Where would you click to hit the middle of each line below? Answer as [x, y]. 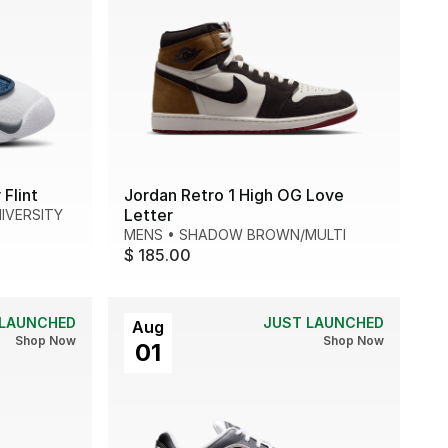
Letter [148, 214]
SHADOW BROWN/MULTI [262, 234]
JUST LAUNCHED [323, 322]
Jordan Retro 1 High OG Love [234, 194]
